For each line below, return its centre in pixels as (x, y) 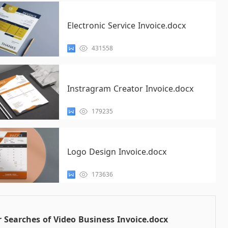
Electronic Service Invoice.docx (126, 25)
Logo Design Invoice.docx (117, 152)
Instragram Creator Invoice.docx (130, 89)
